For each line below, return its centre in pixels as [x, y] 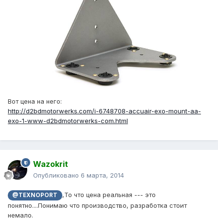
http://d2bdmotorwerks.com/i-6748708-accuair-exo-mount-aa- [104, 111]
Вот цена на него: [35, 101]
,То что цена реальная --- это [109, 195]
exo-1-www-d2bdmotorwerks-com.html [68, 121]
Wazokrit [51, 164]
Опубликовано [57, 175]
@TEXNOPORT [35, 195]
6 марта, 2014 [102, 175]
